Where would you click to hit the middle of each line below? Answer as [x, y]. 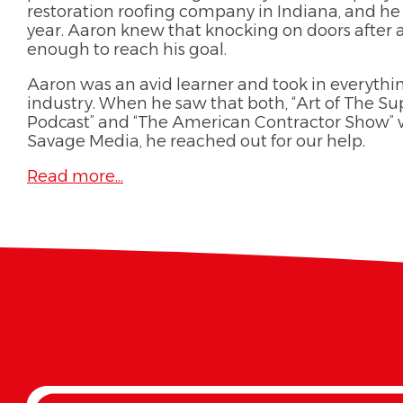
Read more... [75, 176]
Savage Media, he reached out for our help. [196, 141]
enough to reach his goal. [127, 49]
